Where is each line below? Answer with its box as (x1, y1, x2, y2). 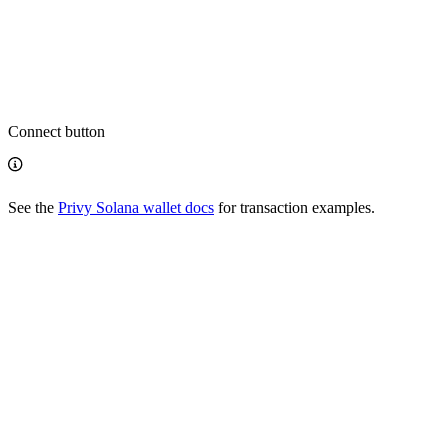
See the (8, 199, 58, 217)
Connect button (8, 123, 105, 141)
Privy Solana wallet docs (58, 199, 214, 217)
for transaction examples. (214, 199, 375, 217)
